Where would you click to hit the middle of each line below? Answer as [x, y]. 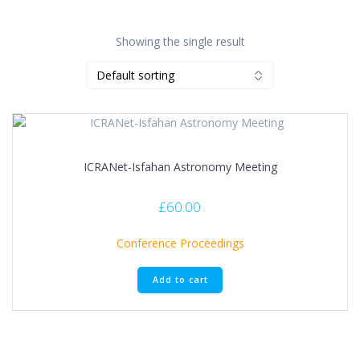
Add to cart [180, 279]
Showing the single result [180, 42]
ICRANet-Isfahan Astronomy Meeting [180, 167]
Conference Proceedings [180, 243]
